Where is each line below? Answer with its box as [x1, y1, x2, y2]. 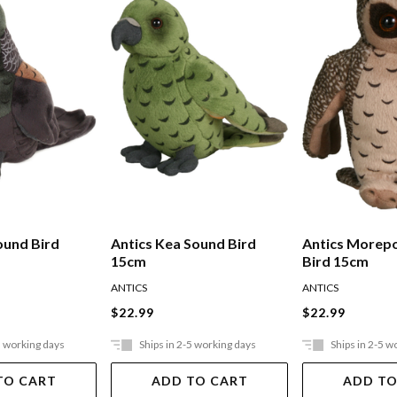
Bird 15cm [302, 253, 370, 270]
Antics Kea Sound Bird [111, 235, 257, 253]
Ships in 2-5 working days [139, 338, 257, 352]
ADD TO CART [151, 373, 248, 389]
